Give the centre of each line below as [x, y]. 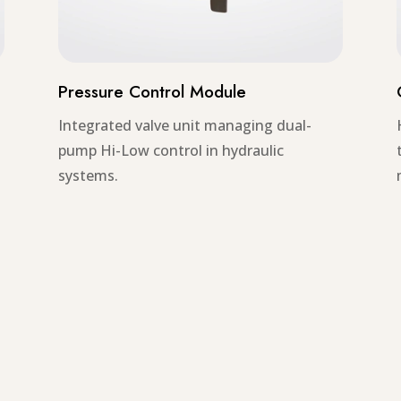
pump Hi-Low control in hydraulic [171, 150]
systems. [88, 175]
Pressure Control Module [152, 91]
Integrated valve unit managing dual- [184, 125]
